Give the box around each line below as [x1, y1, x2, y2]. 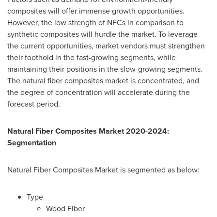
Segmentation [7, 137, 56, 148]
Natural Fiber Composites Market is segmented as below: [7, 164, 200, 175]
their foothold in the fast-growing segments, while [7, 51, 176, 63]
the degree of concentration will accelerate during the [7, 86, 190, 98]
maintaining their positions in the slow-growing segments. [7, 63, 202, 75]
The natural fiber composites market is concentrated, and [7, 75, 199, 86]
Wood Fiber [46, 202, 85, 214]
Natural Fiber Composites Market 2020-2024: [7, 125, 169, 137]
